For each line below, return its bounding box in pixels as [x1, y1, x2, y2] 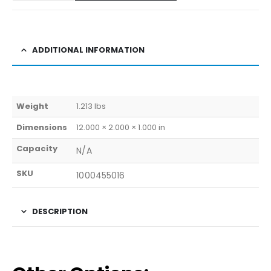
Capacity [16, 142, 58, 154]
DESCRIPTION [32, 205, 88, 217]
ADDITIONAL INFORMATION [32, 44, 145, 56]
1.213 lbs [76, 100, 106, 112]
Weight [16, 100, 49, 112]
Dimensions [16, 121, 68, 133]
